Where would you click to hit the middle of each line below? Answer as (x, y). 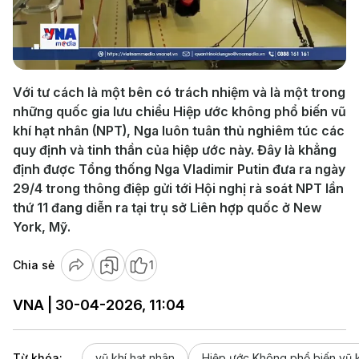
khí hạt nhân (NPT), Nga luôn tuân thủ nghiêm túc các (179, 131)
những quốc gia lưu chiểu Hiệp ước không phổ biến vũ (179, 111)
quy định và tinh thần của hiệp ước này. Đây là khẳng (175, 150)
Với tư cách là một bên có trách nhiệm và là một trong (179, 92)
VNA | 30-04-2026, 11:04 (99, 305)
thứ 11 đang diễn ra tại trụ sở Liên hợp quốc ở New (167, 208)
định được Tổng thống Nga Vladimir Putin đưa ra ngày (179, 169)
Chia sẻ (34, 265)
